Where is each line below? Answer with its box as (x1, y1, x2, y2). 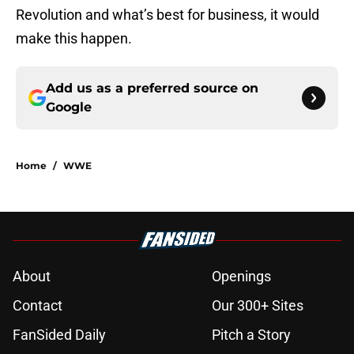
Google (46, 100, 92, 115)
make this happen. (16, 30, 132, 47)
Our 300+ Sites (212, 297, 303, 314)
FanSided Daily (13, 326, 106, 344)
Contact (13, 297, 62, 314)
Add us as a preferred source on (46, 81, 258, 96)
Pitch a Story (212, 326, 291, 344)
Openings (212, 268, 271, 285)
